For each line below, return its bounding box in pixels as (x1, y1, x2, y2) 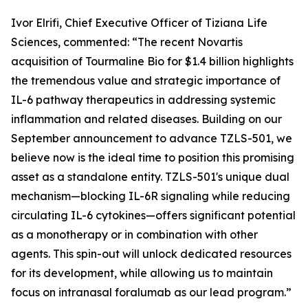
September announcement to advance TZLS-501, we (11, 131, 292, 145)
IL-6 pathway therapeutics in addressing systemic (11, 93, 276, 107)
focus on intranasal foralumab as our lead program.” (11, 285, 291, 299)
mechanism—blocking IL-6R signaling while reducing (11, 189, 290, 203)
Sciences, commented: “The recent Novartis (11, 35, 243, 49)
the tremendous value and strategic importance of (11, 74, 280, 87)
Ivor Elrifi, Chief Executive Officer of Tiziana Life (11, 16, 267, 30)
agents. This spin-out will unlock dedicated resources (11, 247, 291, 261)
